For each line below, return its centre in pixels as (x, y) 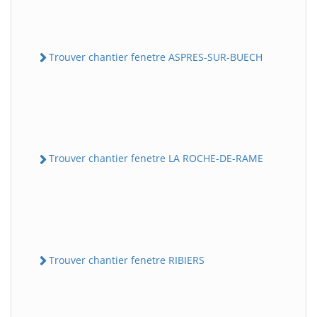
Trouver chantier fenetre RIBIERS (127, 260)
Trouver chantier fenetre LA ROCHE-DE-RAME (156, 158)
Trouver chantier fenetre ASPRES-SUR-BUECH (156, 57)
